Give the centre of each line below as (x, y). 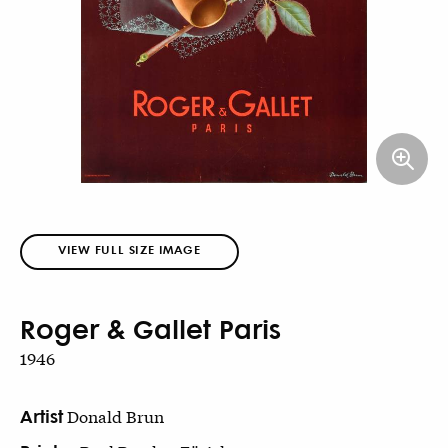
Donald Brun (116, 416)
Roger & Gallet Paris (150, 328)
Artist (41, 415)
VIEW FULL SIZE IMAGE (129, 249)
